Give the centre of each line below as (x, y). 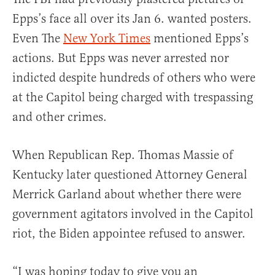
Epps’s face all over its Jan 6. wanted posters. (132, 19)
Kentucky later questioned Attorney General (130, 175)
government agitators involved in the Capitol (133, 214)
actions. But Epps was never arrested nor (121, 58)
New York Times (107, 39)
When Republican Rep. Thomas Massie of (123, 155)
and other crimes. (60, 117)
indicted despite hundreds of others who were (134, 78)
